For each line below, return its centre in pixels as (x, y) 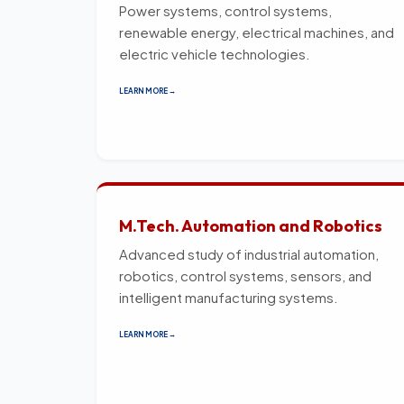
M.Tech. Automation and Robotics (251, 225)
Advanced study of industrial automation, (249, 253)
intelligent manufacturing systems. (229, 297)
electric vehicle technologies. (215, 53)
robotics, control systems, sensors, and (245, 275)
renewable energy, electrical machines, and (257, 32)
